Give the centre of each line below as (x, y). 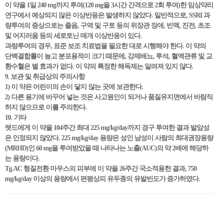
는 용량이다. (22, 158)
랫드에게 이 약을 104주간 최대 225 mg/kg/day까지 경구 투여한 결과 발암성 (107, 128)
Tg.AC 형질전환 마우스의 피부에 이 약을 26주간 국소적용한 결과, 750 (101, 169)
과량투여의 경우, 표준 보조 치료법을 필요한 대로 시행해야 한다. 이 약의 (105, 46)
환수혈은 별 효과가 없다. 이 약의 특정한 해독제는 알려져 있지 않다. (99, 66)
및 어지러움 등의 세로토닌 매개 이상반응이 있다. (73, 36)
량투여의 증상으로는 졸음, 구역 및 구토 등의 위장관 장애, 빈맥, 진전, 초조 (108, 26)
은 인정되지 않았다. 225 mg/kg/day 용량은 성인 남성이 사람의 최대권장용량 (109, 138)
